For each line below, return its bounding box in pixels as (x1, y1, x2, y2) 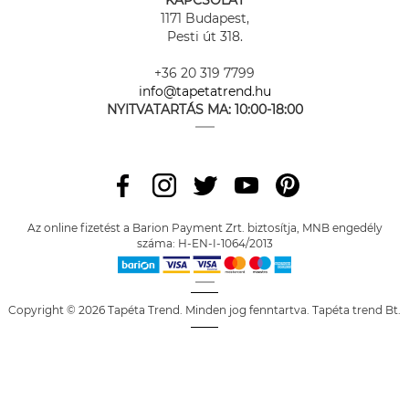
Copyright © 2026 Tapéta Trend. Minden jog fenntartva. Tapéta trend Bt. (8, 303, 401, 317)
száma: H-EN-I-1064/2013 (136, 236, 273, 250)
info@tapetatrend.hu (138, 83, 271, 100)
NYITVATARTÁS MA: (106, 101, 235, 118)
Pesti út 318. (166, 28, 243, 45)
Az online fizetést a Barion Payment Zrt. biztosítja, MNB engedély (26, 221, 383, 235)
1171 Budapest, (160, 10, 249, 26)
